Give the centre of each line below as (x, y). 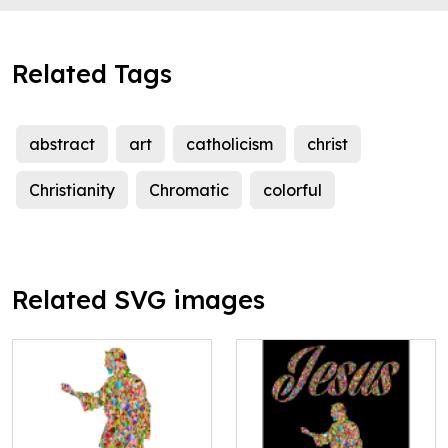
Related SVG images (138, 300)
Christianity (72, 190)
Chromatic (189, 190)
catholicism (229, 144)
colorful (292, 190)
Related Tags (92, 74)
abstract (62, 144)
